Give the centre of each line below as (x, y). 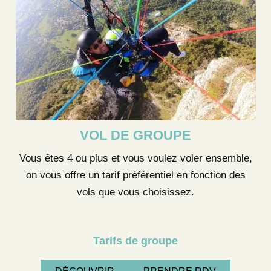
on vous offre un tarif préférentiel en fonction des (135, 175)
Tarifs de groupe (135, 241)
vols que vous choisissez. (135, 192)
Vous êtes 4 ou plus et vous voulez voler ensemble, (135, 158)
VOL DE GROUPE (135, 135)
